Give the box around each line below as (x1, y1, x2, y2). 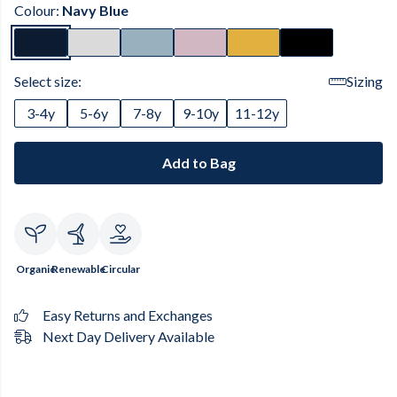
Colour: (14, 2, 62, 19)
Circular (101, 262, 140, 276)
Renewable (51, 262, 105, 276)
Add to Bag (161, 154, 236, 171)
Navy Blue (62, 2, 128, 19)
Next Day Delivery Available (43, 328, 214, 345)
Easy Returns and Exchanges (43, 307, 213, 323)
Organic (16, 262, 55, 276)
